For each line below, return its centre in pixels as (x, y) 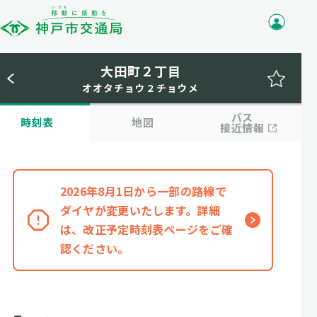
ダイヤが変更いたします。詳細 (140, 210)
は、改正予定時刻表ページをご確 (146, 229)
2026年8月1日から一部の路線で (143, 191)
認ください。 (94, 248)
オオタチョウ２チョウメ (140, 88)
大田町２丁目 (140, 71)
